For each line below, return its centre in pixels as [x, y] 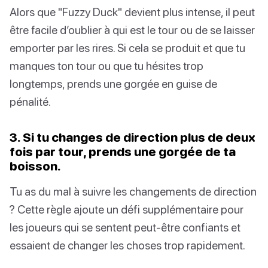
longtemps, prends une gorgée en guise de [113, 83]
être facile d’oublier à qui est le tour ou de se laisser [132, 29]
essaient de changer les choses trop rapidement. [127, 245]
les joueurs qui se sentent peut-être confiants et [125, 227]
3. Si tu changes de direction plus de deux [133, 137]
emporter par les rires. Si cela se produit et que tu [127, 47]
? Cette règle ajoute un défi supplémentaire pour [127, 209]
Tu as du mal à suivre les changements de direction [133, 191]
